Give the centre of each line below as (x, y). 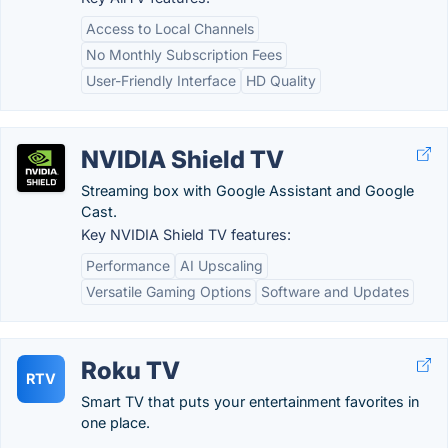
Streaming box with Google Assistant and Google (247, 190)
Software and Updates (335, 291)
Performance (128, 265)
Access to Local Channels (170, 28)
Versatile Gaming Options (168, 291)
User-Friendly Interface (161, 80)
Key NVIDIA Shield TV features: (186, 234)
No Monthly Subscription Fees (184, 54)
